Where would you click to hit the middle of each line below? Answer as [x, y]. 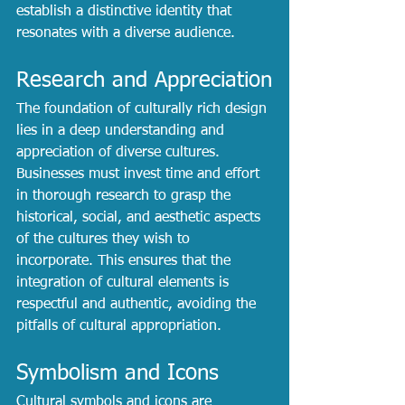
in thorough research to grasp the [126, 196]
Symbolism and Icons [118, 373]
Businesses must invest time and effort [140, 174]
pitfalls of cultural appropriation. [119, 326]
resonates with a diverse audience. [126, 33]
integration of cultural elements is [125, 283]
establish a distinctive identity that [126, 11]
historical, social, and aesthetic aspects [141, 217]
